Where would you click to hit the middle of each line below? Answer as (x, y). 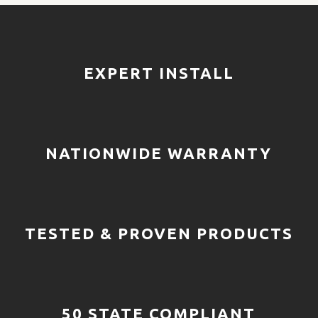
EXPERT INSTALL (159, 72)
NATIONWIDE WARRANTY (159, 153)
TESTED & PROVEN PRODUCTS (159, 233)
